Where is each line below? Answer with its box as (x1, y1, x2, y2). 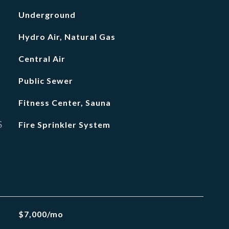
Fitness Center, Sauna (18, 98, 111, 107)
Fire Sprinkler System (18, 120, 110, 129)
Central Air (18, 54, 65, 63)
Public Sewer (18, 76, 73, 85)
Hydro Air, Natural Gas (18, 32, 116, 41)
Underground (18, 10, 76, 19)
